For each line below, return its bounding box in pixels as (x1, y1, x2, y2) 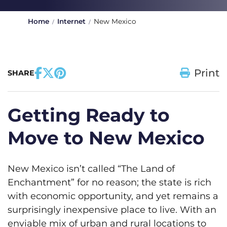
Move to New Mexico (8, 127, 205, 149)
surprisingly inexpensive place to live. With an (8, 204, 216, 215)
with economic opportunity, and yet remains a (8, 191, 218, 202)
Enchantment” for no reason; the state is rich (8, 177, 211, 188)
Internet (57, 17, 86, 25)
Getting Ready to (8, 104, 170, 126)
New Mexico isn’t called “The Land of (8, 163, 175, 174)
